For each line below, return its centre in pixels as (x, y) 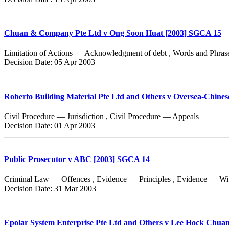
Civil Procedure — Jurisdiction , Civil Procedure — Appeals (101, 116)
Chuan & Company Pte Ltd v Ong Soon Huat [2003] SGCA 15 (113, 33)
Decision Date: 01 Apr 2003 (50, 125)
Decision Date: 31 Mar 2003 (50, 189)
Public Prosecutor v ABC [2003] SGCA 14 (77, 159)
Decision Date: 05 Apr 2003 (50, 62)
